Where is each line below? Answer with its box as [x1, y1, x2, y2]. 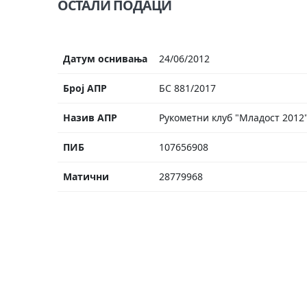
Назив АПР [63, 111, 117, 124]
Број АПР [63, 82, 107, 95]
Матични [63, 170, 109, 183]
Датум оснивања [63, 52, 147, 65]
